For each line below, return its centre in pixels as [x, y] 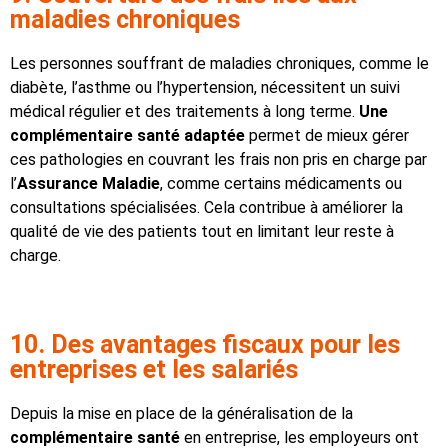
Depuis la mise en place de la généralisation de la [181, 413]
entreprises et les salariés [154, 369]
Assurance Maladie [88, 183]
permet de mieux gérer [327, 135]
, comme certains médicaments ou [281, 183]
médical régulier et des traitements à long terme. [184, 111]
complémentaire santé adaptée [127, 135]
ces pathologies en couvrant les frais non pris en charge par [218, 159]
